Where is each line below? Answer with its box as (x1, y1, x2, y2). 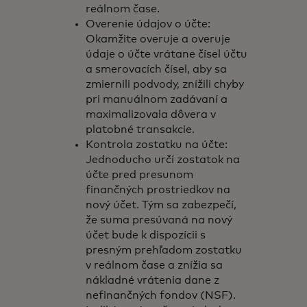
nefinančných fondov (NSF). (86, 290, 239, 301)
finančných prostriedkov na (86, 184, 231, 195)
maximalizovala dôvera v (86, 109, 217, 120)
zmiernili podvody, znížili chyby (86, 79, 245, 90)
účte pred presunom (86, 169, 194, 180)
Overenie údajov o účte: (86, 19, 211, 29)
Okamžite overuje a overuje (86, 34, 231, 45)
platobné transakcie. (86, 124, 198, 135)
